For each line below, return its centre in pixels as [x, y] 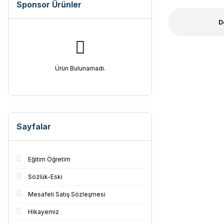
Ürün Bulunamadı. [80, 68]
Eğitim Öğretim [49, 159]
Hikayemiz [43, 212]
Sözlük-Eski [45, 177]
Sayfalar [34, 126]
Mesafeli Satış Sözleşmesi [67, 194]
